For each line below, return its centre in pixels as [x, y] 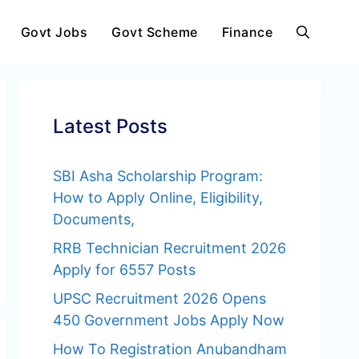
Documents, [94, 219]
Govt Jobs [54, 32]
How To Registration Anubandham [170, 349]
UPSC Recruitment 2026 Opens [159, 298]
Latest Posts [110, 126]
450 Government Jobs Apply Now [169, 320]
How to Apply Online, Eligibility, [158, 198]
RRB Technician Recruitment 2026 [169, 248]
